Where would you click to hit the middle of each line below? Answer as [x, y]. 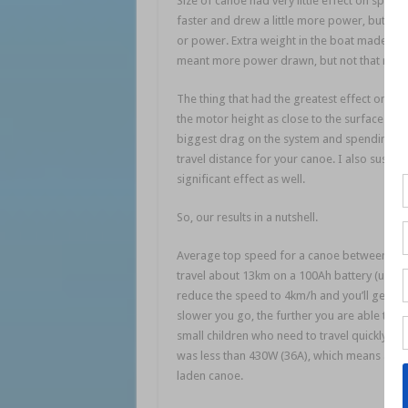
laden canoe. [209, 376]
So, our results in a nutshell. [247, 218]
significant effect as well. [240, 179]
